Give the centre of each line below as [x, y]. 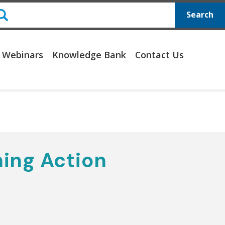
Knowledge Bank [89, 55]
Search [200, 15]
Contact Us [159, 55]
